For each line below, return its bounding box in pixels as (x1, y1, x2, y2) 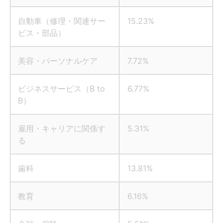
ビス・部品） (18, 28, 66, 38)
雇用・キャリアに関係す (18, 123, 106, 134)
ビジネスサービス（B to (18, 84, 105, 94)
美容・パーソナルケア (18, 56, 98, 66)
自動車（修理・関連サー (18, 16, 106, 26)
